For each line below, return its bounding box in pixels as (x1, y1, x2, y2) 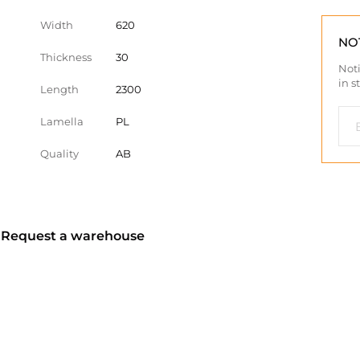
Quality (40, 147, 79, 160)
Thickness (40, 51, 92, 63)
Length (40, 83, 79, 96)
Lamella (40, 115, 84, 128)
